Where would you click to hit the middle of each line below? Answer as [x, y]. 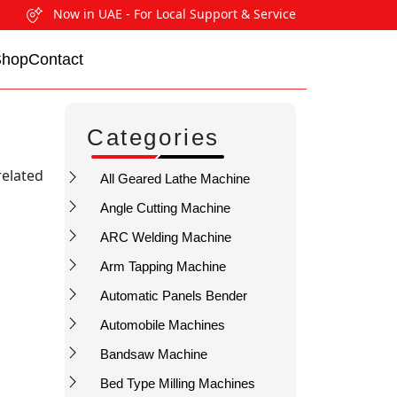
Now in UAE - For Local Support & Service [175, 14]
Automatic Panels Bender [174, 296]
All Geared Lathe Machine [175, 179]
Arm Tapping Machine [163, 267]
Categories [153, 138]
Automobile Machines [163, 325]
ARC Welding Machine [166, 237]
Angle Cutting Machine [165, 208]
